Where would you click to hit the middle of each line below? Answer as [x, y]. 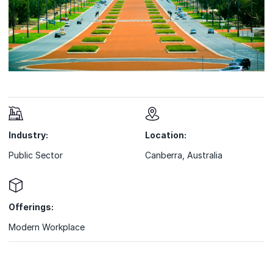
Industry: [28, 135]
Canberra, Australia [184, 155]
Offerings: [31, 207]
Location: [166, 135]
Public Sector [36, 155]
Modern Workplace [47, 227]
